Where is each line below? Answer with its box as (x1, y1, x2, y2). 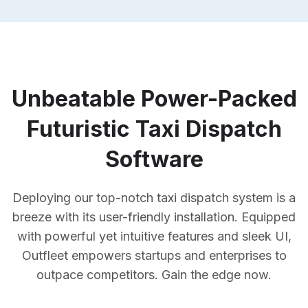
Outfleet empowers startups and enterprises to (21, 248, 287, 263)
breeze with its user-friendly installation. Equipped (12, 210, 296, 225)
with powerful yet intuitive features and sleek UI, (16, 229, 291, 244)
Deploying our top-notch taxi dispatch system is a (12, 190, 296, 206)
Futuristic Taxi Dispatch (26, 115, 282, 143)
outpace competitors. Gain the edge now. (36, 267, 272, 283)
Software (104, 146, 203, 173)
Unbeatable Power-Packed (11, 85, 297, 113)
